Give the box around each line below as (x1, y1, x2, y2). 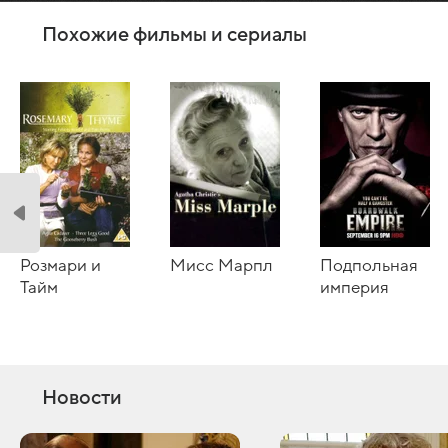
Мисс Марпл (170, 256, 273, 275)
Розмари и (20, 256, 101, 275)
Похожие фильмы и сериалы (42, 23, 307, 46)
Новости (42, 386, 122, 409)
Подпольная (320, 256, 418, 275)
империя (320, 278, 389, 297)
